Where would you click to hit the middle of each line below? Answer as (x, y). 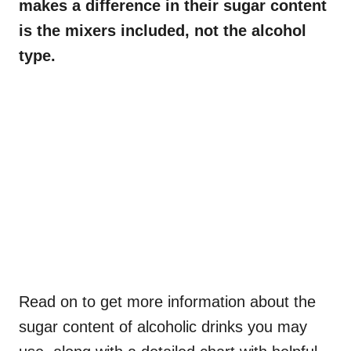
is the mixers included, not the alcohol (163, 30)
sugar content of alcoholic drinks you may (163, 326)
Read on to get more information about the (167, 301)
